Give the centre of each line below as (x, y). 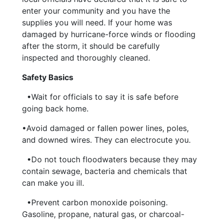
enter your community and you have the (96, 11)
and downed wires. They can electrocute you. (106, 140)
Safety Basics (47, 77)
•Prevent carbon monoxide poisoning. (97, 203)
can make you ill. (53, 183)
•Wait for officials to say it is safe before (102, 97)
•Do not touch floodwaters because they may (112, 160)
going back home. (55, 109)
